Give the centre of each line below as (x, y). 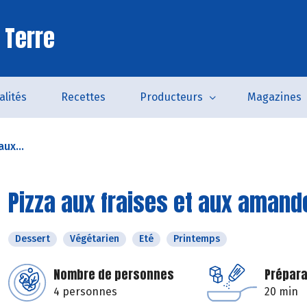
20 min (281, 292)
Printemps (197, 239)
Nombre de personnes (114, 274)
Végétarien (95, 239)
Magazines (274, 97)
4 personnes (85, 292)
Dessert (33, 239)
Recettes (83, 97)
